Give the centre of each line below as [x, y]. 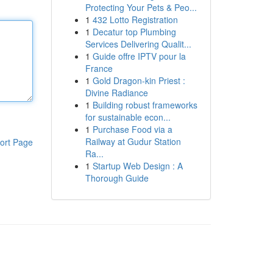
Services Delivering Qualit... [138, 44]
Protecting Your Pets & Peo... [141, 7]
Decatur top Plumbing [134, 32]
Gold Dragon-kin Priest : [139, 80]
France [99, 68]
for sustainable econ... [128, 117]
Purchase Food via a [132, 129]
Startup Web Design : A [137, 166]
